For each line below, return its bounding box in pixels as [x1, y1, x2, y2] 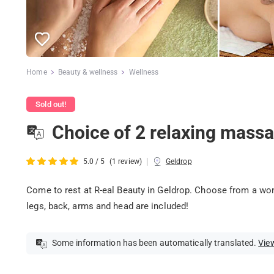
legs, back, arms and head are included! [26, 200, 189, 212]
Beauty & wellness [57, 67, 118, 76]
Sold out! [35, 100, 67, 109]
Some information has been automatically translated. [50, 238, 259, 248]
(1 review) [109, 157, 142, 166]
